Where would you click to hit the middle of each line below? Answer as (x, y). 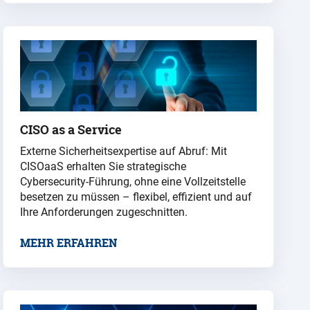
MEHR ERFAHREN (69, 243)
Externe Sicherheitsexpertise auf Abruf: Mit (124, 151)
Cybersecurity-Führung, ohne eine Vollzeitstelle (133, 181)
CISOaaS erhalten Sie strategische (103, 166)
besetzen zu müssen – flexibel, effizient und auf (136, 197)
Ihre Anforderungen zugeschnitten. (104, 212)
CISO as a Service (71, 129)
